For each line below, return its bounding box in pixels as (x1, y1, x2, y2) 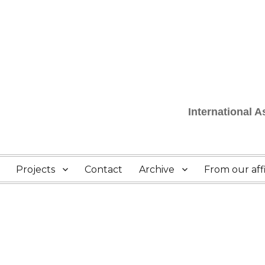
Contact (85, 163, 123, 175)
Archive (139, 163, 175, 175)
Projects (16, 163, 56, 175)
